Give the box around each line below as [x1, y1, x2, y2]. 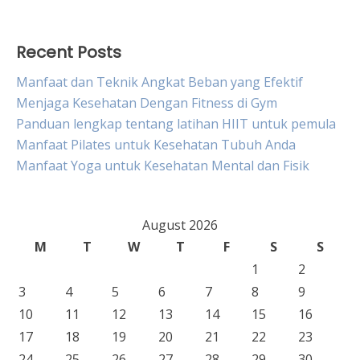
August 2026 [142, 216, 218, 234]
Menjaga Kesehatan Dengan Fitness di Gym [16, 94, 277, 112]
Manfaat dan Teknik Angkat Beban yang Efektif [16, 73, 303, 91]
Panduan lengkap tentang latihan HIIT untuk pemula [16, 115, 336, 133]
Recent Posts [16, 41, 121, 63]
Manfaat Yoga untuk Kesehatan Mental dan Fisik [16, 157, 309, 174]
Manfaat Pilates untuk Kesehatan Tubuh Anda [16, 136, 296, 153]
